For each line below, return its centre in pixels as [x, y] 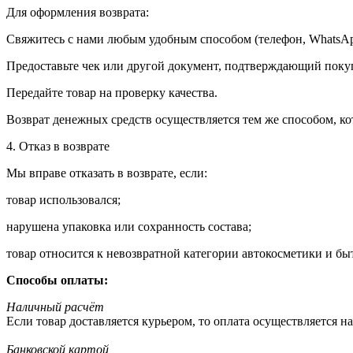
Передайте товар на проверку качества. [112, 92]
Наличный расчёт [55, 307]
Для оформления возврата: [78, 12]
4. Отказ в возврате [58, 146]
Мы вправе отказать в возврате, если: [107, 173]
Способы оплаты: [57, 280]
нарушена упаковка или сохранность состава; [129, 226]
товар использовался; [63, 199]
